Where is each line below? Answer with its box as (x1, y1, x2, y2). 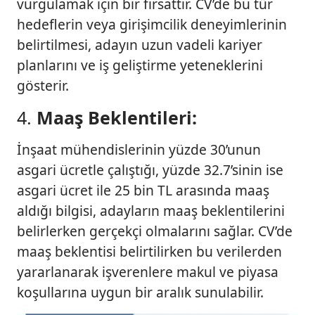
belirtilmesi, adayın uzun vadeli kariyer (17, 34, 262, 54)
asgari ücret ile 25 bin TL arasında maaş (17, 180, 269, 200)
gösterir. (17, 75, 69, 95)
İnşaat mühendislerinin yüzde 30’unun (17, 139, 261, 159)
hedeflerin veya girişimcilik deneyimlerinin (17, 14, 287, 34)
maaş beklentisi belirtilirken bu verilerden (17, 241, 282, 261)
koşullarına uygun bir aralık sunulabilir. (17, 282, 264, 302)
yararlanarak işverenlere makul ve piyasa (17, 262, 278, 281)
